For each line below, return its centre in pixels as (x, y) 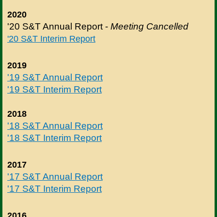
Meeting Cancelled (149, 27)
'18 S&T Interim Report (54, 138)
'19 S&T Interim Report (54, 89)
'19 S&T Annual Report (55, 77)
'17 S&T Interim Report (54, 188)
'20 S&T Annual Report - (59, 27)
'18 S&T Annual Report (55, 125)
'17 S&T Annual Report (55, 176)
